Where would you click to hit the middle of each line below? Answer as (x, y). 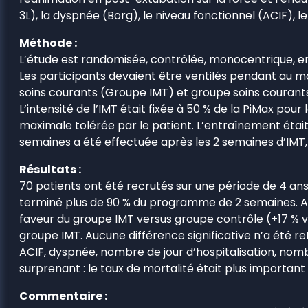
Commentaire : (63, 296)
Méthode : (48, 43)
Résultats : (50, 169)
